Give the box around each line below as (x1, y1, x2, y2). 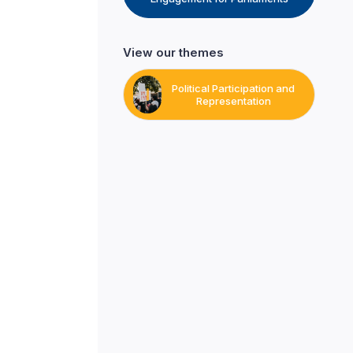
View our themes (123, 44, 224, 60)
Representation (195, 94, 271, 107)
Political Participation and (172, 81, 295, 95)
